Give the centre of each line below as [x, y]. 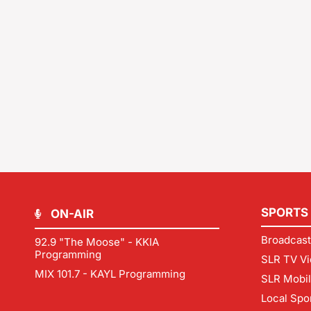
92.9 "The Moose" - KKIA [97, 242]
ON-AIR [72, 214]
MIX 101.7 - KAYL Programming [110, 274]
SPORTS [285, 213]
